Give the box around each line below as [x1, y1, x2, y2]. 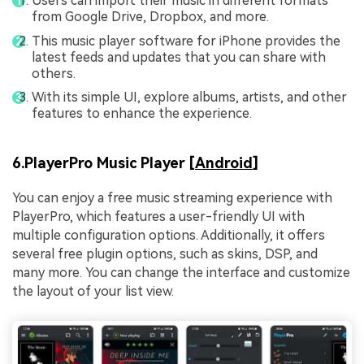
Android [195, 154, 253, 171]
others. [32, 65, 76, 81]
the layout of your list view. [12, 283, 174, 299]
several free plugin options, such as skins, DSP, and [12, 245, 318, 262]
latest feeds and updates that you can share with [32, 49, 326, 65]
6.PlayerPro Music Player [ [12, 154, 195, 171]
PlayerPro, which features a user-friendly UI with [12, 208, 305, 224]
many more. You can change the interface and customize [12, 264, 350, 280]
